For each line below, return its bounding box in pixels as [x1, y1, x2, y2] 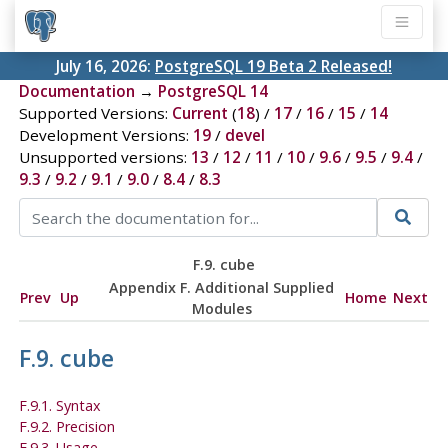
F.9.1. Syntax [18, 395, 101, 415]
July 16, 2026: [56, 56, 155, 77]
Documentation [18, 81, 135, 102]
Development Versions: [18, 125, 193, 146]
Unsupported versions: [18, 147, 191, 168]
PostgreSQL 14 [157, 81, 268, 102]
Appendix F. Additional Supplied [109, 277, 335, 297]
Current [171, 103, 228, 124]
